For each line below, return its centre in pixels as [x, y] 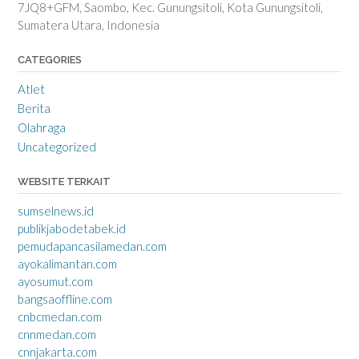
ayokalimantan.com [67, 264]
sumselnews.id [56, 211]
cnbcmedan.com [60, 317]
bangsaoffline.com [65, 299]
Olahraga [42, 127]
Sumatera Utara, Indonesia [89, 25]
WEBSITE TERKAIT [64, 182]
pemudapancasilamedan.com [92, 246]
